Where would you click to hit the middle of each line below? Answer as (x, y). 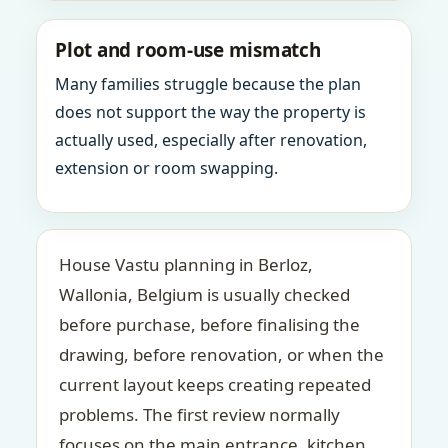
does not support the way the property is (210, 112)
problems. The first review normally (199, 414)
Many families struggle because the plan (208, 84)
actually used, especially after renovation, (211, 140)
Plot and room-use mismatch (188, 50)
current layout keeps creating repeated (215, 384)
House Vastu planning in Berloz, (186, 264)
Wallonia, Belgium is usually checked (204, 294)
